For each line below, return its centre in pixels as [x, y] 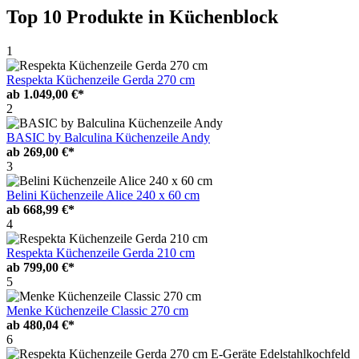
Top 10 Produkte [77, 16]
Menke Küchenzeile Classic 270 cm [97, 310]
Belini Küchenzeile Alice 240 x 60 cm [103, 195]
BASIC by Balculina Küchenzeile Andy [108, 137]
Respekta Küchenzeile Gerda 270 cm [101, 79]
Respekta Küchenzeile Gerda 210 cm [101, 252]
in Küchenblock [213, 16]
